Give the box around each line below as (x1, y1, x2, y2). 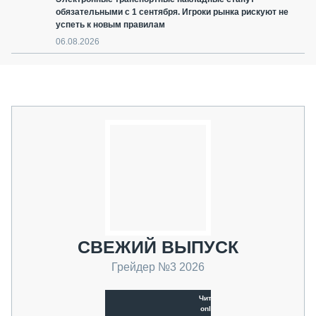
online (200, 304, 221, 312)
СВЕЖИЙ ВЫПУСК (78, 237, 238, 257)
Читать (198, 293, 224, 302)
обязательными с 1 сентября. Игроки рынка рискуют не (56, 7, 288, 18)
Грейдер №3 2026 (111, 261, 205, 274)
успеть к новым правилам (56, 20, 165, 30)
